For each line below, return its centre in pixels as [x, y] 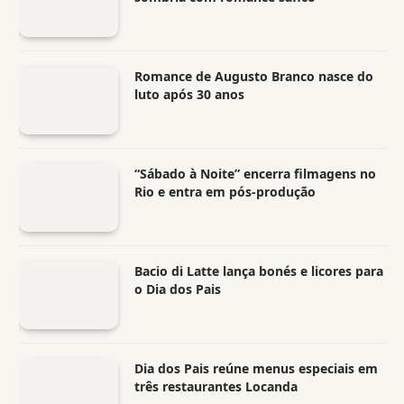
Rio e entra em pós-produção [225, 192]
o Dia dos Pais [178, 289]
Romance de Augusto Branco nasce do [254, 77]
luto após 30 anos [189, 95]
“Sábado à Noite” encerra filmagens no [255, 174]
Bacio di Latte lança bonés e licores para [259, 271]
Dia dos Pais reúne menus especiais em [256, 369]
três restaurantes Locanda [216, 387]
